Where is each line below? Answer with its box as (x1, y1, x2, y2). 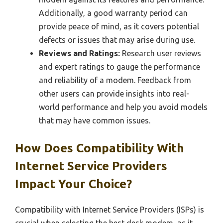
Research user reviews (120, 48, 201, 58)
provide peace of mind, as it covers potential (39, 21, 199, 31)
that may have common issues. (39, 115, 150, 125)
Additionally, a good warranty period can (39, 8, 188, 17)
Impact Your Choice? (15, 177, 132, 191)
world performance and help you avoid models (39, 102, 208, 111)
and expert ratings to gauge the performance (39, 62, 200, 71)
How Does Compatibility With (15, 141, 184, 155)
